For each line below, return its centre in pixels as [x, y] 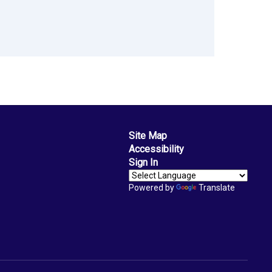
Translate [216, 188]
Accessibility [156, 149]
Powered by [152, 188]
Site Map [148, 136]
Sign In [143, 162]
